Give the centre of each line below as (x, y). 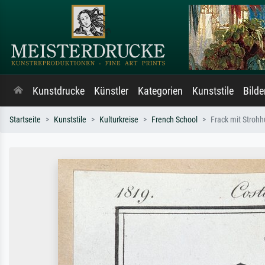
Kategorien (160, 91)
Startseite (25, 120)
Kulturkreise (119, 120)
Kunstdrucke (59, 91)
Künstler (111, 91)
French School (174, 120)
